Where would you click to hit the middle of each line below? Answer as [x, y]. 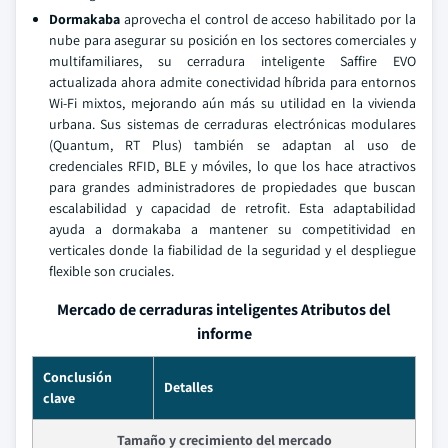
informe [224, 333]
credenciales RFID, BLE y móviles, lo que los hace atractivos [232, 166]
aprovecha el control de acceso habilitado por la [268, 19]
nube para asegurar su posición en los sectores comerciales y [232, 40]
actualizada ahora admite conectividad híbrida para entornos [232, 82]
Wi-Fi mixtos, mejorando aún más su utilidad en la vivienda [232, 103]
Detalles [188, 387]
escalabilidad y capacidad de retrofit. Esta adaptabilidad [232, 208]
